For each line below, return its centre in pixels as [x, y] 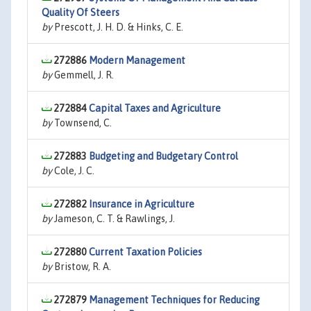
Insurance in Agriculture [142, 204]
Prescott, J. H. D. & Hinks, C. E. [118, 27]
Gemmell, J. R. [83, 75]
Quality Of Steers [81, 12]
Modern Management [137, 60]
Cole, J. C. [73, 171]
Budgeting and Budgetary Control [163, 156]
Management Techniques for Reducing [174, 300]
